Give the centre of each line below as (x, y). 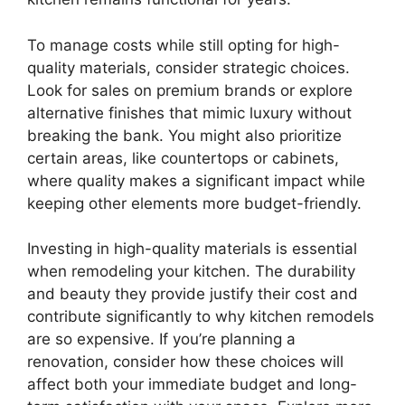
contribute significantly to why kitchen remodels (201, 317)
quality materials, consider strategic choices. (188, 67)
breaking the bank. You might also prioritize (184, 135)
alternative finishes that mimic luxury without (189, 113)
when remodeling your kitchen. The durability (191, 272)
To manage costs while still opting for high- (184, 45)
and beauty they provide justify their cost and (193, 294)
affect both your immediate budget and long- (192, 385)
